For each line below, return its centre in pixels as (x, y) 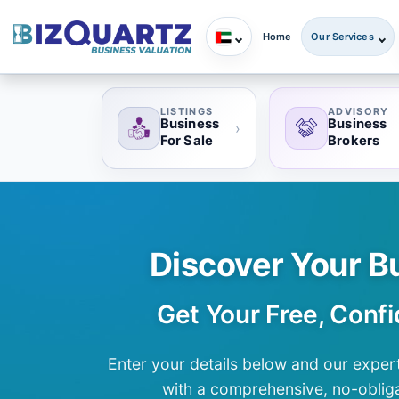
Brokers (354, 140)
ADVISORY (358, 111)
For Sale (186, 140)
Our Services (342, 36)
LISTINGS (187, 111)
